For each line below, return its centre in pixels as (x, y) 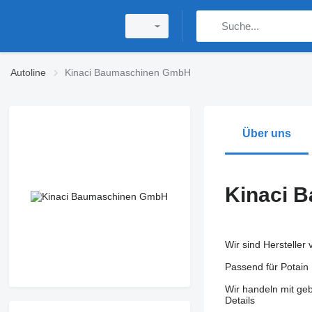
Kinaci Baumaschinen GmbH (128, 72)
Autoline (28, 72)
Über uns (266, 133)
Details (240, 300)
